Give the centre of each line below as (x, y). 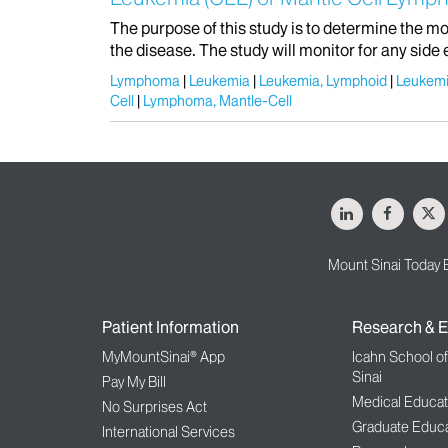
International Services (168, 432)
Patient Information (170, 327)
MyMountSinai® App (163, 357)
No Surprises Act (154, 407)
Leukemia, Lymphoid (323, 81)
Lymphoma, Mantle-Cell (217, 101)
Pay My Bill (134, 382)
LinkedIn (380, 207)
